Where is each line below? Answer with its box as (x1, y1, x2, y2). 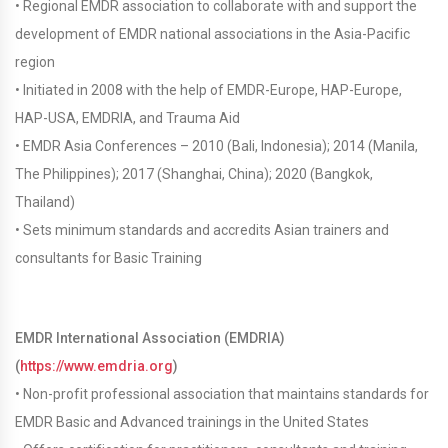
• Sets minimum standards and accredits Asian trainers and (15, 222, 389, 238)
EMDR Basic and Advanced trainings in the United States (15, 414, 369, 430)
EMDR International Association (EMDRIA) (15, 330, 285, 346)
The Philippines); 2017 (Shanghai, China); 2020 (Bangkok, (15, 166, 373, 182)
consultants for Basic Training (15, 250, 202, 266)
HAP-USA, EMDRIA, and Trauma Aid (15, 110, 240, 126)
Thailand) (15, 194, 75, 210)
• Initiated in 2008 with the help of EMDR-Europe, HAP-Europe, (15, 82, 402, 98)
